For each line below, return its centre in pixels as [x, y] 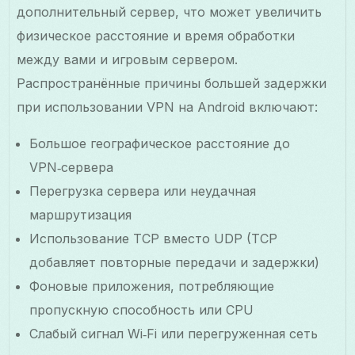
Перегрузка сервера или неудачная [143, 191]
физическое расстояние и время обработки [156, 35]
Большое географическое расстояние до [160, 143]
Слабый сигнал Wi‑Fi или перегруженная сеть [174, 333]
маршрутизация [81, 214]
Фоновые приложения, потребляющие [152, 286]
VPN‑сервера [72, 167]
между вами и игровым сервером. [128, 59]
